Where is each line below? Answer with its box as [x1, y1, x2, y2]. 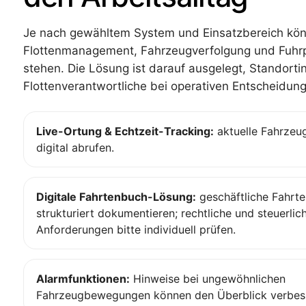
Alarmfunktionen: [36, 272, 130, 286]
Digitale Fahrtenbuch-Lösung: [36, 190, 196, 204]
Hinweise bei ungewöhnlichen [130, 272, 286, 286]
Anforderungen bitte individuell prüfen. [36, 223, 236, 237]
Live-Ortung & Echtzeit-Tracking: [36, 124, 214, 139]
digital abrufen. [36, 141, 114, 155]
